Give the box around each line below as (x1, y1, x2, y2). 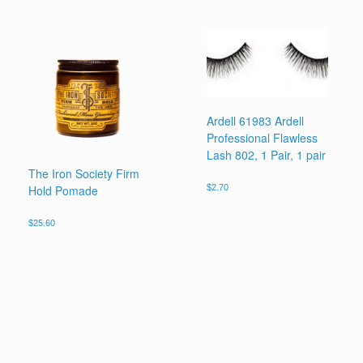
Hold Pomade (28, 181, 98, 199)
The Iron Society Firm (28, 164, 139, 181)
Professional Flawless (207, 130, 318, 147)
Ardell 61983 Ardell (207, 113, 305, 130)
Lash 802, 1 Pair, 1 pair (207, 147, 327, 164)
